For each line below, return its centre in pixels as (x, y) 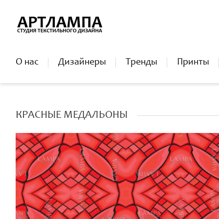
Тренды (142, 63)
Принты (193, 63)
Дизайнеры (82, 63)
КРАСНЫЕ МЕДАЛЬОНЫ (72, 115)
